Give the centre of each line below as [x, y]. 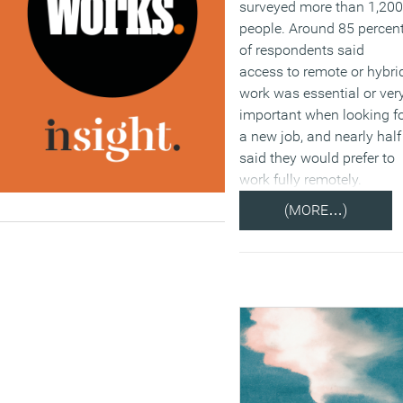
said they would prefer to [317, 157]
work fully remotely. [300, 179]
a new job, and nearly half [320, 136]
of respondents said [302, 49]
